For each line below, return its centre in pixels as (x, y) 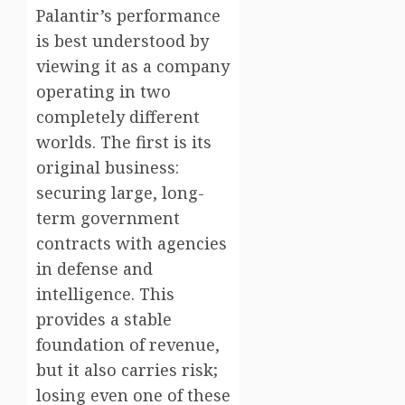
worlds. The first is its (124, 142)
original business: (108, 168)
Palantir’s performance (128, 16)
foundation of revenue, (128, 345)
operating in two (104, 92)
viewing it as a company (133, 66)
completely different (118, 117)
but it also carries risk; (127, 370)
